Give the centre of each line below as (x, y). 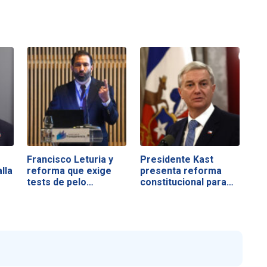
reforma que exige (69, 170)
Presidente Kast (176, 159)
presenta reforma (181, 170)
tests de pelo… (60, 182)
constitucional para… (187, 182)
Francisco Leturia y (70, 159)
